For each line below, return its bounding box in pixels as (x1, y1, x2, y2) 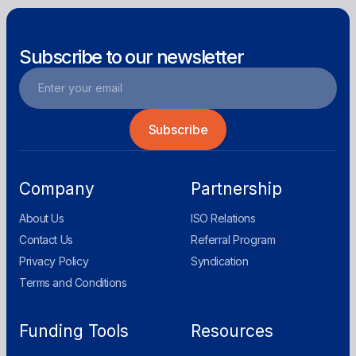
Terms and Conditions (19, 275, 127, 289)
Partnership (191, 178, 282, 199)
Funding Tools (19, 320, 129, 341)
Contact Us (19, 232, 73, 246)
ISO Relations (191, 211, 256, 225)
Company (19, 178, 95, 199)
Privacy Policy (19, 253, 89, 268)
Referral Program (191, 232, 276, 246)
